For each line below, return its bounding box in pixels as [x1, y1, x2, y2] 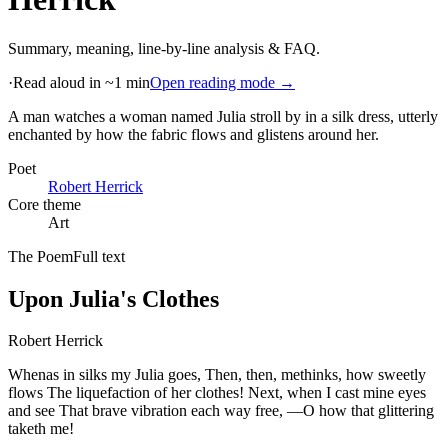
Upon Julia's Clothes [8, 285, 219, 312]
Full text [73, 247, 125, 265]
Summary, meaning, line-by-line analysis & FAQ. [8, 39, 320, 57]
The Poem [8, 247, 73, 265]
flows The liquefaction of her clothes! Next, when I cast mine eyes [8, 384, 426, 402]
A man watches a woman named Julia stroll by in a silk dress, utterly [8, 107, 438, 125]
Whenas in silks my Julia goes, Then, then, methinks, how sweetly [8, 366, 426, 384]
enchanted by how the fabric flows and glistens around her [8, 125, 375, 143]
